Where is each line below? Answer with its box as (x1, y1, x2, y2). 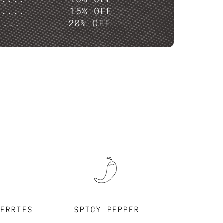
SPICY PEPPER (74, 205, 140, 214)
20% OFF (68, 18, 110, 28)
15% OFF (69, 6, 111, 16)
